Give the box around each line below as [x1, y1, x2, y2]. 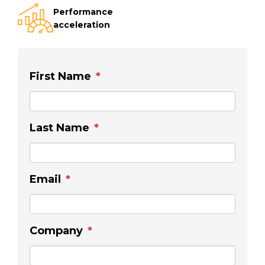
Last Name [30, 121, 89, 135]
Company [30, 224, 83, 238]
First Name [30, 70, 91, 83]
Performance [53, 7, 113, 18]
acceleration [53, 20, 110, 31]
